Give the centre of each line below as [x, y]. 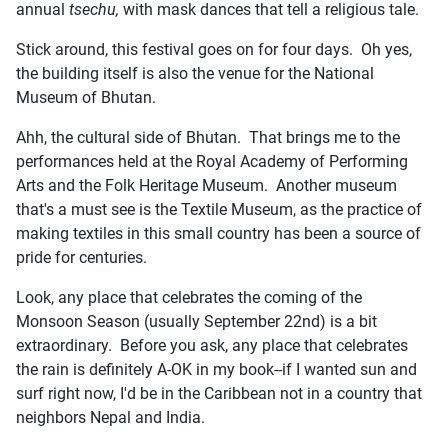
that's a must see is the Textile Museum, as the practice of [219, 209]
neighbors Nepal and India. [110, 417]
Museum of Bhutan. [88, 97]
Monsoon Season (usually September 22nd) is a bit [196, 321]
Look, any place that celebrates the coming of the [189, 297]
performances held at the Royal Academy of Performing [212, 161]
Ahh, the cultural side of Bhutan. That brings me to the [208, 137]
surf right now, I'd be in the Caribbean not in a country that [219, 393]
